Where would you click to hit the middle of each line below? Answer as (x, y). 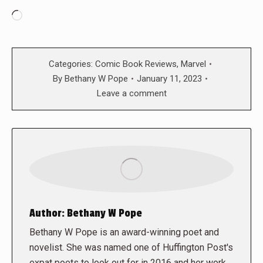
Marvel (193, 64)
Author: (47, 213)
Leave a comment (131, 93)
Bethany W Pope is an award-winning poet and (124, 232)
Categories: (72, 64)
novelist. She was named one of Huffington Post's (131, 247)
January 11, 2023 (169, 78)
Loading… (43, 16)
